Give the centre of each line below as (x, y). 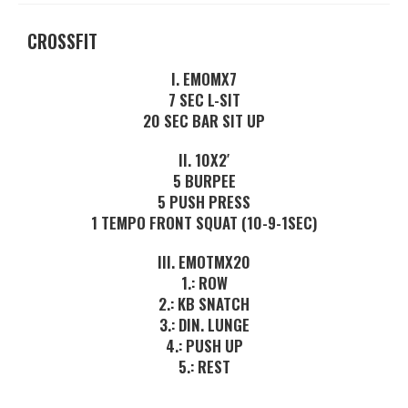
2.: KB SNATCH (204, 304)
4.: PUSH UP (204, 346)
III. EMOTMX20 (204, 262)
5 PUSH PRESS (204, 202)
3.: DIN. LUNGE (204, 325)
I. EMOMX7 (204, 79)
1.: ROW (204, 283)
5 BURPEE (204, 181)
